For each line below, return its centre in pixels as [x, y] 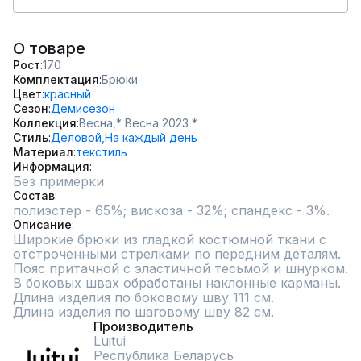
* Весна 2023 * [157, 123]
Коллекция [45, 123]
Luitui [110, 341]
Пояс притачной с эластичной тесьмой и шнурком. [180, 268]
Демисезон [83, 108]
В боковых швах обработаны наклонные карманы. [177, 283]
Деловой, [78, 137]
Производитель [143, 326]
